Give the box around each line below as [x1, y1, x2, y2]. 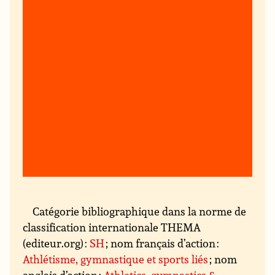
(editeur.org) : [23, 236, 90, 251]
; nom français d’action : [104, 236, 220, 251]
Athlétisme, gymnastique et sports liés [23, 252, 209, 267]
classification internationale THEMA [23, 220, 201, 235]
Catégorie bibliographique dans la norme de [33, 204, 247, 219]
